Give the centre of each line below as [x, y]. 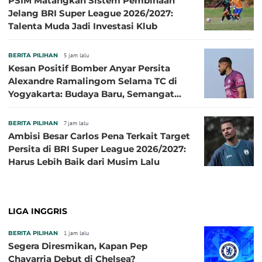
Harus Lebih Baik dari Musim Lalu [84, 162]
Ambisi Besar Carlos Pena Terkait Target [99, 136]
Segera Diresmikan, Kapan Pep [78, 246]
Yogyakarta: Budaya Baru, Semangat [91, 94]
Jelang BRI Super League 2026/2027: [91, 13]
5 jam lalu [76, 56]
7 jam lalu [76, 123]
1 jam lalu [76, 233]
